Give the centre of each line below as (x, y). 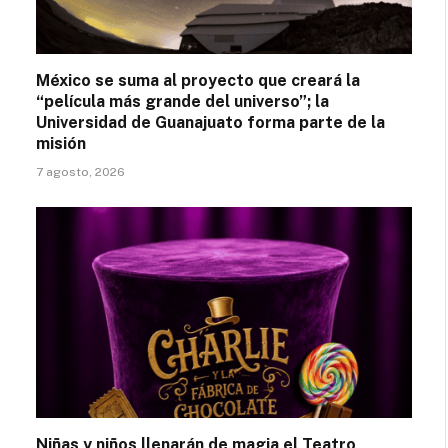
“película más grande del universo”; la (182, 101)
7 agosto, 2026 (80, 171)
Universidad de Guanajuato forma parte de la (210, 122)
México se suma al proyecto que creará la (198, 80)
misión (61, 143)
